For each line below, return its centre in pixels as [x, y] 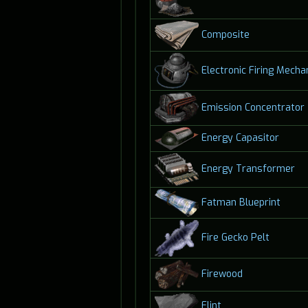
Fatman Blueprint [241, 202]
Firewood [222, 274]
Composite [225, 34]
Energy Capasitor [240, 138]
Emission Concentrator [253, 107]
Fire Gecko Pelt [235, 238]
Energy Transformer [248, 169]
